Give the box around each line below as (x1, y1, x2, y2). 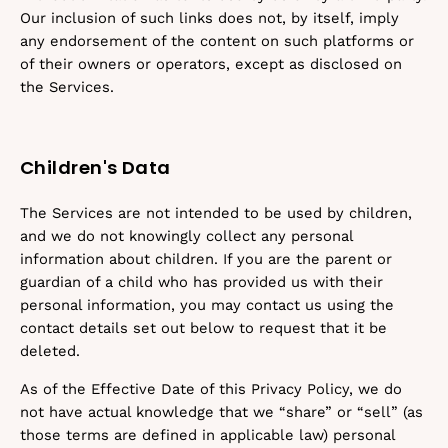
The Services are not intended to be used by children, (20, 204, 412, 222)
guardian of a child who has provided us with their (20, 273, 383, 291)
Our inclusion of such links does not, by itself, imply (20, 9, 399, 27)
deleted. (20, 342, 80, 360)
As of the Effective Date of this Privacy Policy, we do (20, 380, 402, 398)
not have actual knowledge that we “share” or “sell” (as (20, 403, 423, 421)
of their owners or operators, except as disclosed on (20, 55, 402, 73)
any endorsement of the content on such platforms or (20, 32, 414, 50)
